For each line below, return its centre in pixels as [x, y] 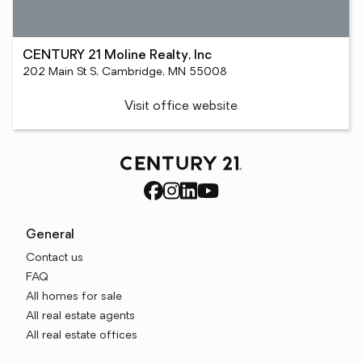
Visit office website [181, 107]
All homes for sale [74, 297]
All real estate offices [82, 336]
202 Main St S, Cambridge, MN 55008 [125, 72]
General [50, 235]
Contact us [55, 258]
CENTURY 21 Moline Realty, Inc [117, 56]
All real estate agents [80, 316]
